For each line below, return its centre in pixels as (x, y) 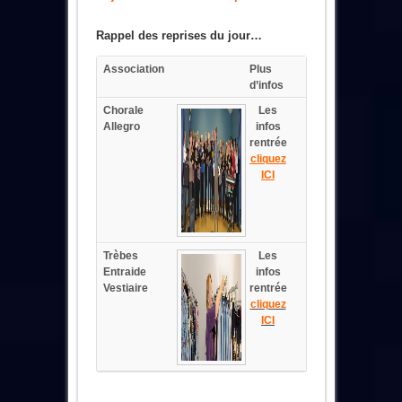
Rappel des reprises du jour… (179, 35)
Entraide (124, 272)
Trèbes (120, 256)
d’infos (267, 85)
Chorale (123, 110)
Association (133, 69)
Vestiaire (125, 288)
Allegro (121, 127)
